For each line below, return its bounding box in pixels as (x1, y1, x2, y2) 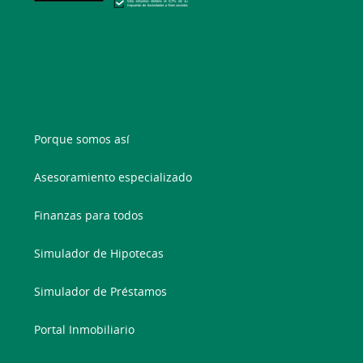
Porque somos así (34, 130, 130, 147)
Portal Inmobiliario (34, 321, 135, 337)
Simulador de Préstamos (34, 283, 168, 299)
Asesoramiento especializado (34, 169, 193, 185)
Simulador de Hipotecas (34, 245, 164, 261)
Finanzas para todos (34, 207, 144, 223)
